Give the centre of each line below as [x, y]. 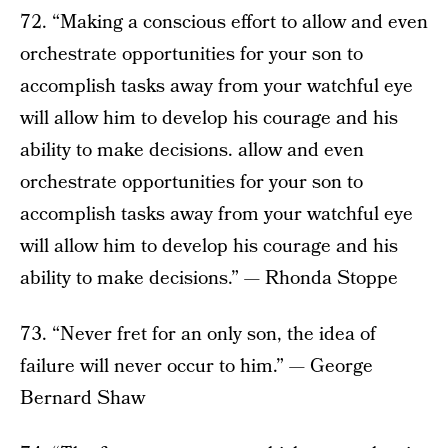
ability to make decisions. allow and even [192, 151]
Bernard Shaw [82, 399]
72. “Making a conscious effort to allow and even [224, 23]
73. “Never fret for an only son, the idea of [198, 335]
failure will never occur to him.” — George [196, 367]
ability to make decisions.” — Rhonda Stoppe [209, 279]
